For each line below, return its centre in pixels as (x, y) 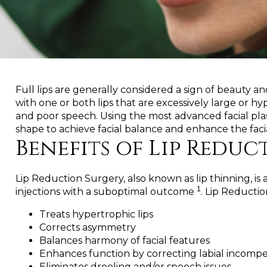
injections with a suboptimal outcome (106, 191)
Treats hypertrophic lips (96, 214)
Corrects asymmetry (88, 227)
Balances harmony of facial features (125, 240)
